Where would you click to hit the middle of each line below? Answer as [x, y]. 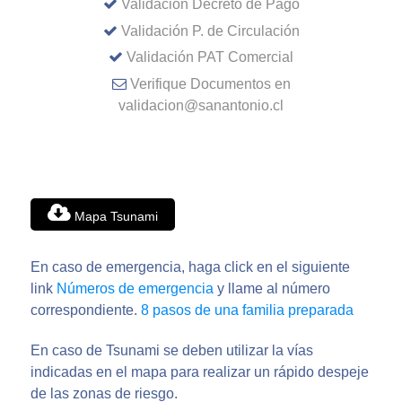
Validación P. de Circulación [210, 31]
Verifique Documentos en [210, 83]
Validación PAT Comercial [210, 57]
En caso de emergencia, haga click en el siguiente [190, 267]
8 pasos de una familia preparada [247, 310]
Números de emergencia [135, 288]
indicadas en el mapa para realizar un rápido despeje [200, 371]
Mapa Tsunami [115, 217]
